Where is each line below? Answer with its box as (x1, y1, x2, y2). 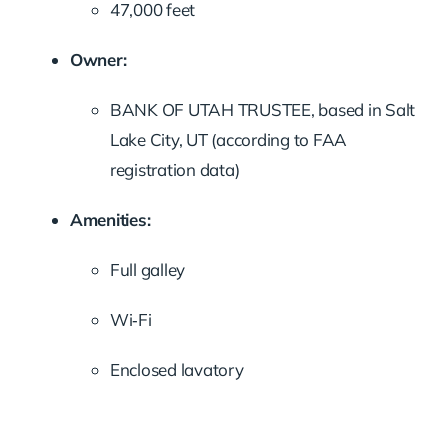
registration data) (109, 158, 240, 180)
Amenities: (69, 208, 151, 230)
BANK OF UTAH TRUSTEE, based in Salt (109, 98, 416, 120)
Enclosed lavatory (109, 358, 244, 380)
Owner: (69, 48, 127, 70)
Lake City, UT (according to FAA (109, 128, 348, 150)
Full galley (109, 258, 186, 280)
